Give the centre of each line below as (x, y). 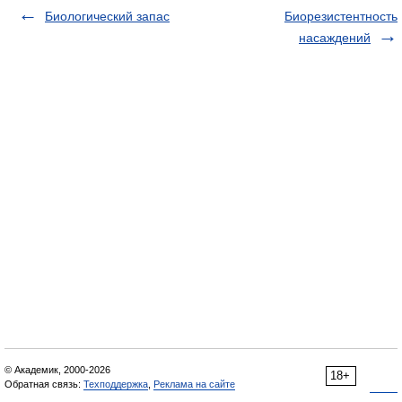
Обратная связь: (44, 384)
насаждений (335, 38)
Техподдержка (116, 384)
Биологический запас (107, 16)
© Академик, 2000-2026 (57, 370)
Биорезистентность (341, 16)
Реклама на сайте (194, 384)
